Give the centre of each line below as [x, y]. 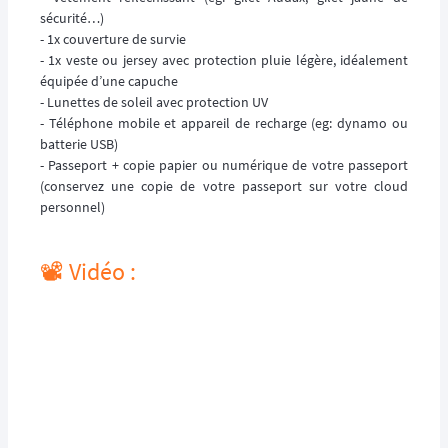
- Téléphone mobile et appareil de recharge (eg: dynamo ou [224, 122]
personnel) [72, 206]
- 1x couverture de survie [113, 38]
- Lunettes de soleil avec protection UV [154, 101]
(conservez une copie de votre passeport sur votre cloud [224, 185]
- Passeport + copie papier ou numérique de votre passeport [224, 164]
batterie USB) [79, 143]
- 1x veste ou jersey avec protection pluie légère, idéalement [224, 59]
